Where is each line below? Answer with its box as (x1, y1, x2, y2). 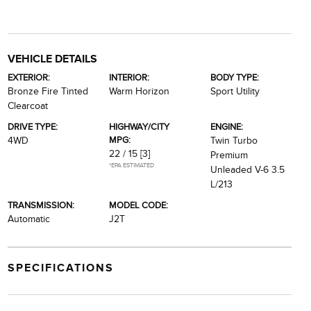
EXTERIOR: (7, 72, 50, 83)
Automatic (7, 214, 50, 224)
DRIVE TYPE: (7, 121, 58, 132)
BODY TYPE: (210, 72, 260, 83)
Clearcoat (7, 101, 48, 111)
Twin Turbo (210, 135, 258, 146)
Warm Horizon (108, 86, 169, 96)
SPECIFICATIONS (7, 262, 114, 274)
